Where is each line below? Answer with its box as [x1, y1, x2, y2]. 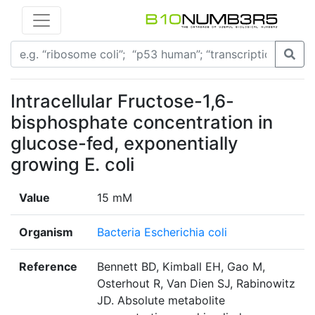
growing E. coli [11, 153, 134, 176]
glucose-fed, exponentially [11, 132, 238, 155]
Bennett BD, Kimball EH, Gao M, [97, 259, 265, 274]
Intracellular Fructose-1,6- [11, 90, 234, 112]
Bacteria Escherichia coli [97, 225, 227, 240]
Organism [19, 225, 73, 240]
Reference [19, 259, 77, 274]
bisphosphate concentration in [11, 111, 273, 134]
